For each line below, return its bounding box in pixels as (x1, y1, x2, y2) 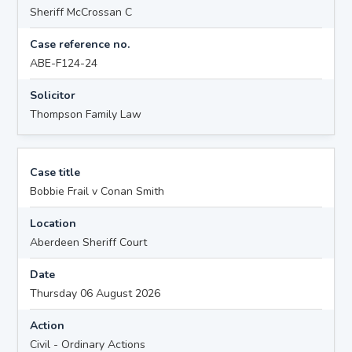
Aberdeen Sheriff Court (30, 234, 148, 250)
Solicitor (30, 87, 76, 103)
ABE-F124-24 (30, 55, 98, 71)
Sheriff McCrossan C (30, 4, 133, 20)
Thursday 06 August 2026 (30, 285, 161, 301)
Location (30, 215, 77, 231)
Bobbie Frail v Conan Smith (30, 183, 165, 199)
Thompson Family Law (30, 106, 142, 122)
